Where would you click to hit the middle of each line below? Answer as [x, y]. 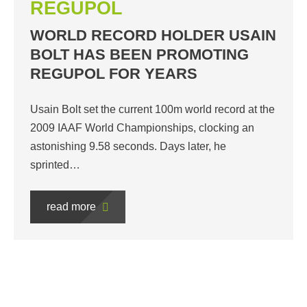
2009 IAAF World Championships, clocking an [142, 128]
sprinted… [55, 165]
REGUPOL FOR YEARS [114, 74]
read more [73, 207]
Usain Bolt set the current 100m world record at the [152, 110]
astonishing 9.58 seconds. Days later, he [128, 147]
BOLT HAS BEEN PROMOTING [139, 55]
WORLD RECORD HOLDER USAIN [153, 36]
